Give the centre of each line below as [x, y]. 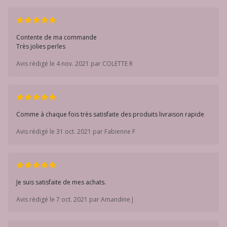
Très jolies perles [41, 46]
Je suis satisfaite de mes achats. [61, 182]
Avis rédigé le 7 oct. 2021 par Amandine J [75, 199]
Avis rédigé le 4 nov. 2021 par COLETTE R [74, 64]
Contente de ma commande [56, 37]
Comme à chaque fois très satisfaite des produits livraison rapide [110, 114]
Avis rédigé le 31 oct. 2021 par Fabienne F [76, 131]
